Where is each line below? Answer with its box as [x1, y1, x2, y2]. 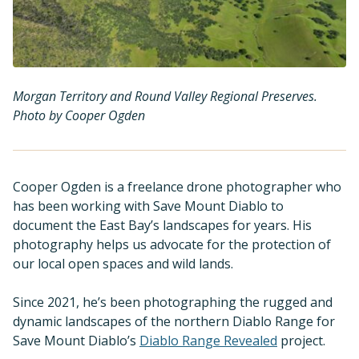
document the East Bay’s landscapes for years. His [13, 216, 312, 234]
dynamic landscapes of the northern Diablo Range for [13, 313, 335, 330]
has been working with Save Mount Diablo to [13, 197, 284, 215]
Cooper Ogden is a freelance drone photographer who [13, 178, 341, 196]
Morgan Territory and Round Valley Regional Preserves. [13, 87, 317, 105]
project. [277, 332, 325, 349]
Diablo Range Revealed [139, 332, 277, 349]
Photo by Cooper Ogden [13, 107, 145, 124]
